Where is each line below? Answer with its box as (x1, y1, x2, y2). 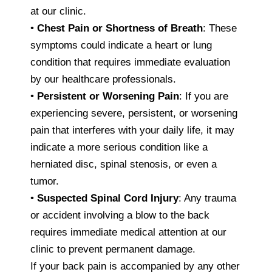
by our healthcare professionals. (30, 73, 176, 85)
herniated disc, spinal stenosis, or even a (30, 158, 217, 170)
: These (203, 22, 237, 34)
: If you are (179, 90, 228, 102)
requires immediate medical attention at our (30, 226, 226, 238)
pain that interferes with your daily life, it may (30, 124, 234, 136)
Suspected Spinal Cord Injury (37, 192, 178, 204)
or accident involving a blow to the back (30, 209, 209, 221)
